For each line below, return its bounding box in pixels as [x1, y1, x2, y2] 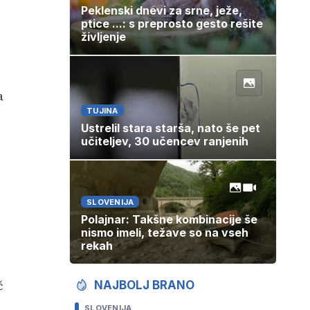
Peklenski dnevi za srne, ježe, [81, 3, 242, 18]
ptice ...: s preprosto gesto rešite [81, 17, 263, 31]
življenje [81, 30, 126, 44]
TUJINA [86, 106, 118, 116]
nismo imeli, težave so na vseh [81, 226, 248, 240]
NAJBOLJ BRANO [94, 278, 194, 293]
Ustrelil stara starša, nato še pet [81, 121, 260, 136]
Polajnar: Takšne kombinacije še [81, 212, 257, 227]
